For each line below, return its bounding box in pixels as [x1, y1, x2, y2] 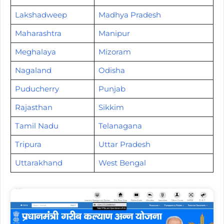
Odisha [98, 65, 125, 75]
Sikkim [98, 102, 124, 112]
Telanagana [98, 120, 142, 130]
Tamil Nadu [14, 120, 58, 130]
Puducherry [14, 83, 59, 93]
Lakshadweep [14, 9, 67, 19]
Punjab [98, 83, 125, 93]
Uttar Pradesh [98, 139, 150, 149]
